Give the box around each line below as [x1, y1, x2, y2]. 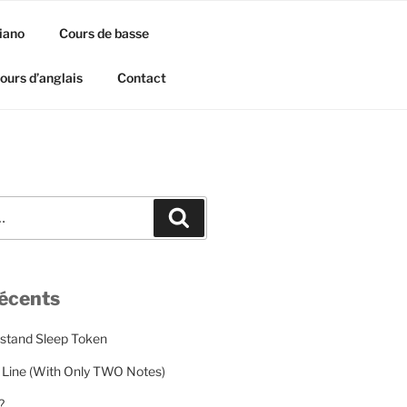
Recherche [189, 207, 265, 225]
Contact [116, 69, 166, 85]
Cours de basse [58, 25, 149, 41]
